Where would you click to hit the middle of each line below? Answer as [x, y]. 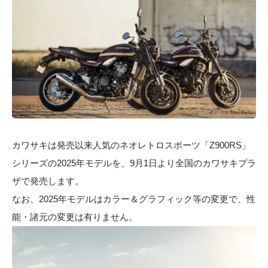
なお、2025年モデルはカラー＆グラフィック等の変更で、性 [134, 199]
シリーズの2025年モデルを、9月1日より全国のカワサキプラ [134, 163]
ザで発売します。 [48, 181]
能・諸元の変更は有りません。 [75, 217]
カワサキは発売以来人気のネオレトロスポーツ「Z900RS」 [131, 145]
